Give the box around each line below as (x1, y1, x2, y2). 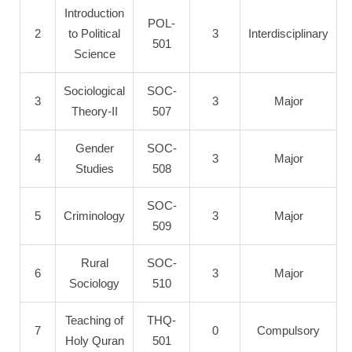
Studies (75, 162, 114, 175)
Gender (75, 141, 114, 155)
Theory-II (71, 104, 118, 118)
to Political (68, 27, 120, 40)
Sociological (64, 84, 125, 97)
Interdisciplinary (248, 27, 328, 40)
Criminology (64, 209, 125, 222)
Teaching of (65, 313, 123, 327)
